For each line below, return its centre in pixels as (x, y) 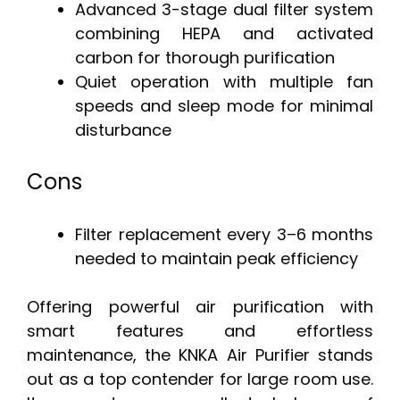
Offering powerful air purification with (200, 307)
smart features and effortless (200, 331)
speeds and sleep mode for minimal (224, 106)
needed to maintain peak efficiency (217, 259)
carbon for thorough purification (205, 58)
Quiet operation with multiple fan (224, 82)
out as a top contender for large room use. (200, 379)
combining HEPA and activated (224, 34)
